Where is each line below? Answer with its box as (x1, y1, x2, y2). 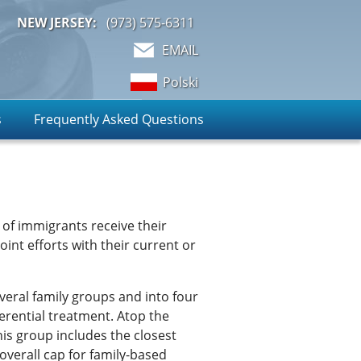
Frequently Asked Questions (34, 110, 204, 128)
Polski (163, 73, 198, 91)
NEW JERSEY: (17, 14, 97, 31)
